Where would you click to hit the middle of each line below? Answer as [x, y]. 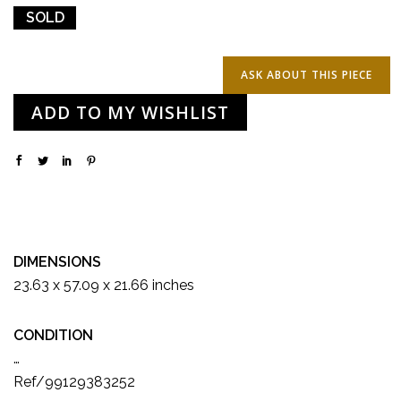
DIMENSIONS [57, 261]
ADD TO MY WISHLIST [130, 112]
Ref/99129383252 [74, 381]
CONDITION [53, 335]
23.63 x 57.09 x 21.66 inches [104, 285]
